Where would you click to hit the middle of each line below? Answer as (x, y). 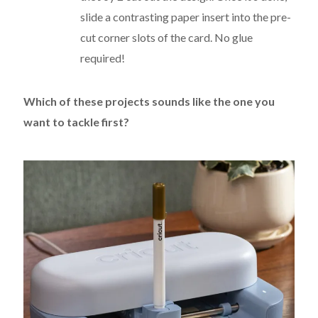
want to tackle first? (76, 122)
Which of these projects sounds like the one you (149, 102)
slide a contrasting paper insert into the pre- (186, 17)
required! (103, 58)
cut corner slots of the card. (146, 38)
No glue (232, 38)
